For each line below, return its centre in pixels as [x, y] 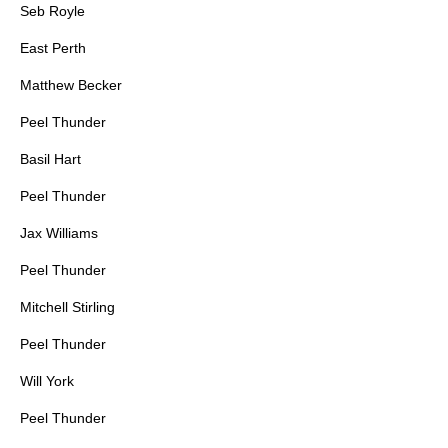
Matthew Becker [71, 85]
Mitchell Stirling [67, 307]
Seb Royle [52, 11]
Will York [47, 381]
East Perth [53, 48]
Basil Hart [50, 159]
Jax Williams [59, 233]
